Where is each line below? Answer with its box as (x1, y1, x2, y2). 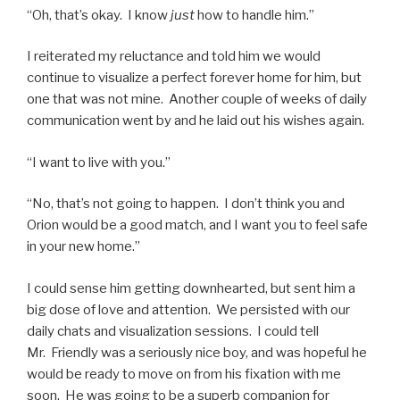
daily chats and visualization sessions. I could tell (27, 322, 319, 339)
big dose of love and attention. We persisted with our (27, 301, 350, 318)
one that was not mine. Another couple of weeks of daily (27, 91, 367, 107)
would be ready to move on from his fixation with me (27, 365, 341, 382)
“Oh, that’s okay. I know (27, 6, 171, 23)
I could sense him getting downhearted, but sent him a (27, 279, 355, 296)
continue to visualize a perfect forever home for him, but (27, 70, 362, 86)
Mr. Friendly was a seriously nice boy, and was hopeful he (27, 344, 367, 361)
